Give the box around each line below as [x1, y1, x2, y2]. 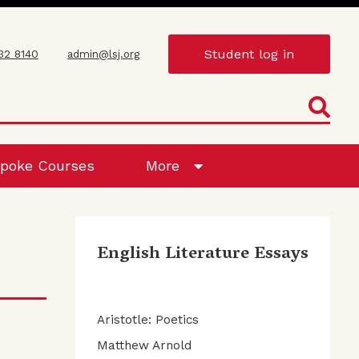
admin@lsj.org [67, 47, 139, 60]
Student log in [204, 46, 294, 62]
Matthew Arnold [97, 337, 192, 353]
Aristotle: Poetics [97, 313, 199, 328]
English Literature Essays [97, 238, 309, 271]
